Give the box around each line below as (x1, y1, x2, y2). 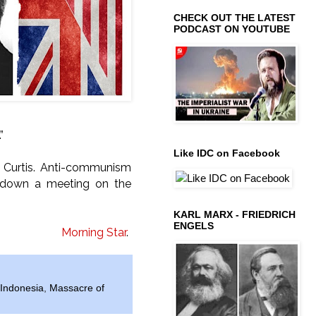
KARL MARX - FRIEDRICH (174, 208, 296, 220)
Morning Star (61, 225, 126, 239)
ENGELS (174, 219, 214, 231)
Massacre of (49, 283, 104, 294)
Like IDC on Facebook (174, 147, 280, 159)
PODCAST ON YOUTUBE (174, 23, 290, 35)
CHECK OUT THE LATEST (174, 11, 296, 23)
